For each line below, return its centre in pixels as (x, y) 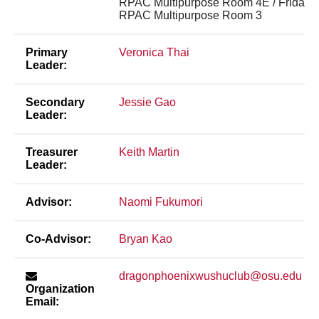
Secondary (55, 102)
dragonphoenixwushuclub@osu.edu (210, 276)
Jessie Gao (147, 102)
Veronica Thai (154, 52)
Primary (47, 52)
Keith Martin (149, 152)
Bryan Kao (146, 239)
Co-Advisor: (58, 239)
